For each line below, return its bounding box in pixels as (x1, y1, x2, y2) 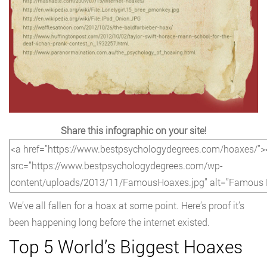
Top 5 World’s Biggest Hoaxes (9, 235, 243, 259)
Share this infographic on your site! (60, 124, 207, 137)
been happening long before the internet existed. (9, 216, 210, 229)
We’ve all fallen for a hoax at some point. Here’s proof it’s (9, 199, 244, 212)
